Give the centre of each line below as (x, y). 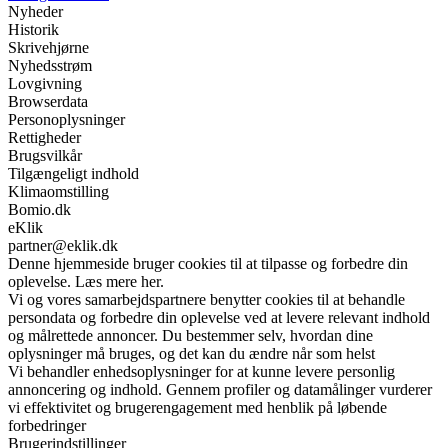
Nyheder (35, 12)
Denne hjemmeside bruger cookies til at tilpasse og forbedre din (208, 264)
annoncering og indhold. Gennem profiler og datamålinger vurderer (220, 390)
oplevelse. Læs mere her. (86, 282)
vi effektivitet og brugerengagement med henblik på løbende (197, 408)
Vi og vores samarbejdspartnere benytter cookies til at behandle (206, 300)
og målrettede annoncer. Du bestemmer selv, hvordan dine (190, 336)
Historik (33, 30)
